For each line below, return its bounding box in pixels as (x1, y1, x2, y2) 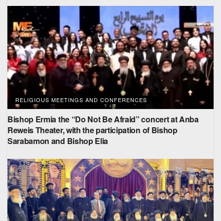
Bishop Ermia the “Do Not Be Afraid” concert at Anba (7, 113, 199, 125)
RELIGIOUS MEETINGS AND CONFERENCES (15, 96, 147, 104)
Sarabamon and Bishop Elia (7, 135, 108, 147)
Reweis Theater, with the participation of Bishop (7, 124, 178, 136)
